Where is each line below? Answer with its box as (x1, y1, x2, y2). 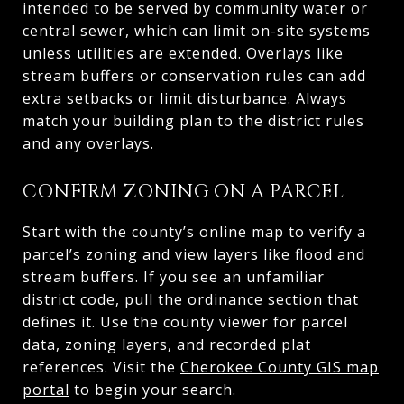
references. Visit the (23, 356, 180, 377)
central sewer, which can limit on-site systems (23, 20, 371, 41)
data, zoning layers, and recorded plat (23, 334, 311, 354)
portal (23, 379, 69, 399)
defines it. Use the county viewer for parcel (23, 311, 348, 332)
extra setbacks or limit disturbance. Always (23, 87, 347, 108)
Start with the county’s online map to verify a (23, 221, 366, 242)
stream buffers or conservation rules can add (23, 65, 366, 86)
